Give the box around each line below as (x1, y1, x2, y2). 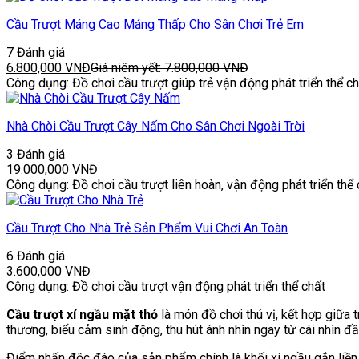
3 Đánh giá (6, 146, 65, 162)
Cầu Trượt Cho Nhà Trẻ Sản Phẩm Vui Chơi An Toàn (6, 220, 288, 236)
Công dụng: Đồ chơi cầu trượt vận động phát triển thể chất (6, 278, 325, 294)
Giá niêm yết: (91, 59, 164, 75)
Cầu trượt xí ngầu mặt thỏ (6, 306, 158, 322)
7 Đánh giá (6, 44, 65, 60)
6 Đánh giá (6, 248, 65, 264)
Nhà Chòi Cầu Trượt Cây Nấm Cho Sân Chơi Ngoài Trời (6, 118, 305, 134)
